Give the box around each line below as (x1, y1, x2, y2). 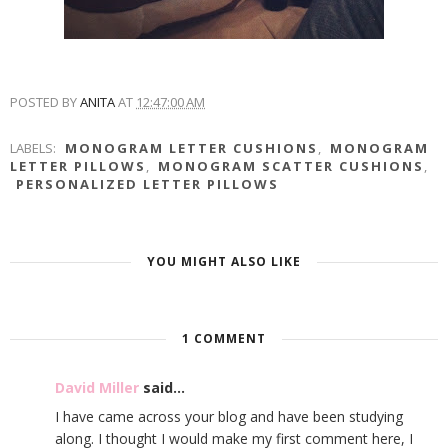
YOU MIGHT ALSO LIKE (147, 253, 301, 270)
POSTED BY (10, 93, 80, 111)
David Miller (55, 378, 139, 397)
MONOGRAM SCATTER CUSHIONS (158, 157, 424, 175)
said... (139, 378, 185, 397)
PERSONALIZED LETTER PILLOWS (16, 175, 279, 193)
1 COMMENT (182, 330, 266, 347)
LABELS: (10, 139, 59, 157)
